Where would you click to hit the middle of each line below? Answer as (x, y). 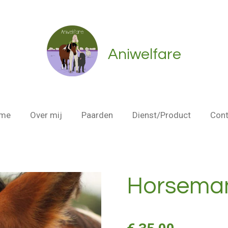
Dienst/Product (161, 115)
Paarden (97, 115)
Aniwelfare (145, 54)
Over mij (46, 115)
